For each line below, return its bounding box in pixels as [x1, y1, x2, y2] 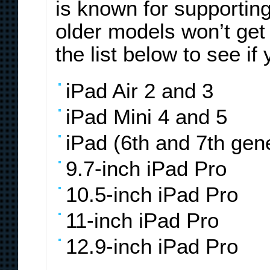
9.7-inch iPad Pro [66, 157, 227, 180]
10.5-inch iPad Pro [66, 183, 238, 206]
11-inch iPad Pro [66, 209, 219, 232]
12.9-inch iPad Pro [66, 234, 238, 258]
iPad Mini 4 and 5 [66, 105, 227, 128]
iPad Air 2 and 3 [66, 79, 213, 102]
